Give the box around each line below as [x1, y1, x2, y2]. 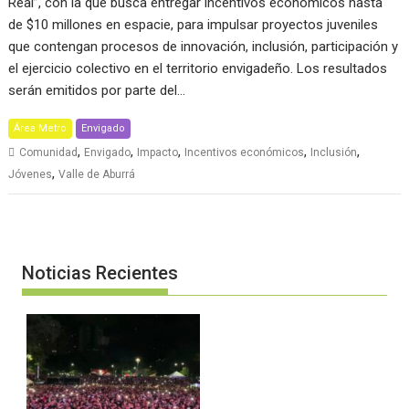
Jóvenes [8, 167, 53, 181]
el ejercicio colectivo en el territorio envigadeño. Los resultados [8, 59, 388, 77]
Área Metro [14, 121, 68, 134]
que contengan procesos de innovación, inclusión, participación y [8, 37, 399, 55]
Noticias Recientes [22, 262, 179, 285]
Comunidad [19, 145, 79, 159]
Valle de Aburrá [58, 167, 136, 181]
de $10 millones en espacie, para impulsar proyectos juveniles [8, 16, 379, 33]
